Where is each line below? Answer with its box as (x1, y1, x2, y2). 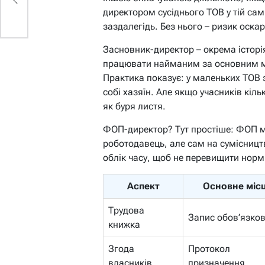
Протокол (188, 243, 230, 254)
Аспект (127, 180, 160, 192)
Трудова (108, 204, 144, 216)
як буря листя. (103, 100, 166, 112)
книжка (108, 218, 140, 230)
